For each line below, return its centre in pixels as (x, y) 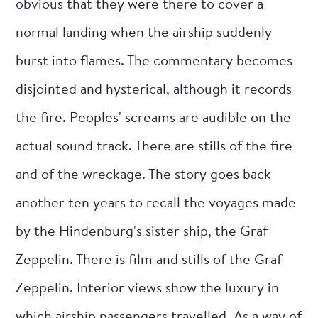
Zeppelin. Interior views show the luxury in (148, 289)
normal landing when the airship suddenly (144, 33)
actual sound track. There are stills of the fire (154, 147)
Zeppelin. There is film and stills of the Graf (149, 260)
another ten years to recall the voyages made (156, 203)
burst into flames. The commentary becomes (154, 61)
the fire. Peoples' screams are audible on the (154, 118)
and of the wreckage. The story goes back (144, 175)
